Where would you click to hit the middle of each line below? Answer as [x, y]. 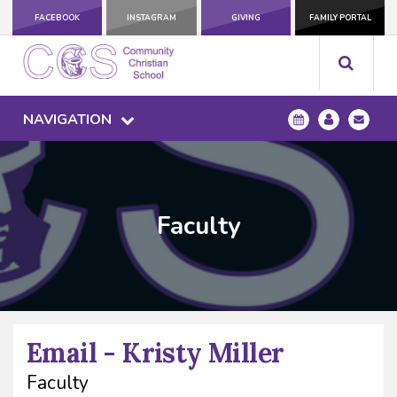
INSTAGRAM [151, 18]
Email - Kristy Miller [156, 353]
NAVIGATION [68, 120]
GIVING [245, 18]
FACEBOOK [57, 18]
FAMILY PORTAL [340, 18]
